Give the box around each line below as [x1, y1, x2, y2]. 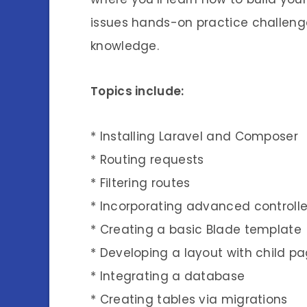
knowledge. [90, 37, 160, 54]
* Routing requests [90, 151, 204, 168]
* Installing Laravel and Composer [90, 127, 298, 145]
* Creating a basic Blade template [90, 221, 302, 238]
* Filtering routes [90, 174, 191, 191]
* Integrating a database [90, 267, 245, 284]
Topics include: [90, 82, 187, 99]
